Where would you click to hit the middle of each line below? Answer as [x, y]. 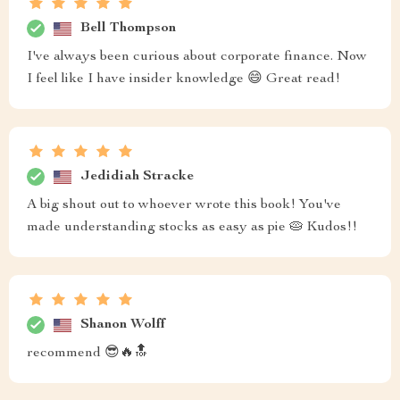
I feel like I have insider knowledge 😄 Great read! [183, 79]
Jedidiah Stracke [137, 176]
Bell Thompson [128, 28]
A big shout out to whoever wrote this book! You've [184, 205]
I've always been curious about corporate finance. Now [197, 57]
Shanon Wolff [123, 325]
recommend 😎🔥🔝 [87, 354]
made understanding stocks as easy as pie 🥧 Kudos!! [192, 228]
